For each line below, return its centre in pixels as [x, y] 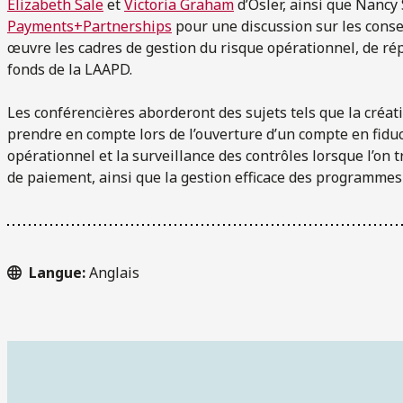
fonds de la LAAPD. [70, 69]
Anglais [114, 272]
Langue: [59, 272]
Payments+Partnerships [90, 26]
